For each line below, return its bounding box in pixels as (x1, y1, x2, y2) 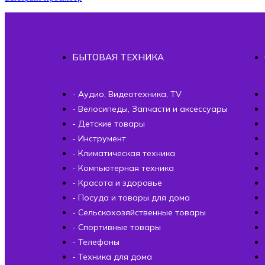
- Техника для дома (72, 251, 152, 262)
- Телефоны (72, 236, 119, 247)
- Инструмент (72, 132, 126, 144)
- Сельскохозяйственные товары (72, 206, 206, 218)
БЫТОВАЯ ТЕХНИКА (72, 51, 164, 63)
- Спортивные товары (72, 221, 161, 232)
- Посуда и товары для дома (72, 192, 190, 203)
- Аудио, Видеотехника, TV (72, 88, 182, 99)
